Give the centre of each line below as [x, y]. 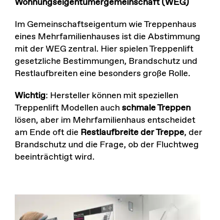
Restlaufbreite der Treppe [132, 132]
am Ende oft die [47, 132]
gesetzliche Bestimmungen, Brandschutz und [106, 61]
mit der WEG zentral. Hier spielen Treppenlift [104, 49]
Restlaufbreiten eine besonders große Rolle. [102, 73]
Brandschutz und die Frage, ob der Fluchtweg [107, 145]
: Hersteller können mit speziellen [112, 96]
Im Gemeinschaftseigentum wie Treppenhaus [105, 24]
